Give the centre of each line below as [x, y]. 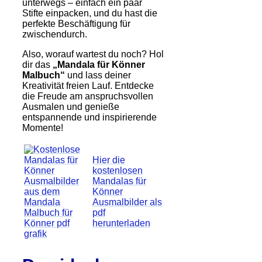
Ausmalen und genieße [71, 106]
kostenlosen [118, 170]
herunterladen [121, 223]
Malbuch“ [44, 75]
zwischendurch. [55, 34]
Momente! [43, 127]
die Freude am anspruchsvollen [88, 96]
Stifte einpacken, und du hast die [90, 13]
